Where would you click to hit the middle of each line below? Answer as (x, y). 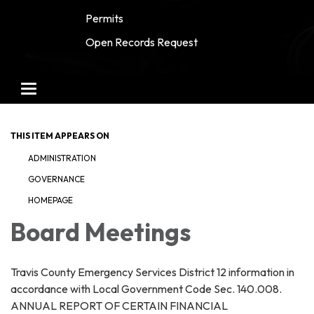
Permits (104, 18)
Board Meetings (101, 232)
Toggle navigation (71, 90)
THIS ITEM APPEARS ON (60, 135)
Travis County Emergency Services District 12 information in (152, 272)
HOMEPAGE (50, 200)
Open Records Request (142, 42)
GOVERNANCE (56, 179)
